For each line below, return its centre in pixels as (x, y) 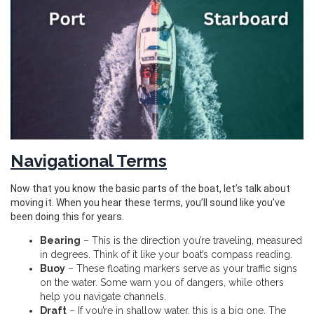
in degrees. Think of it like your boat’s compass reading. (166, 255)
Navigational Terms (89, 161)
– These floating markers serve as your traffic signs (181, 269)
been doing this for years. (67, 217)
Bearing (60, 241)
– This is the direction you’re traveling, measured (191, 241)
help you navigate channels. (103, 297)
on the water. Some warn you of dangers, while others (162, 283)
